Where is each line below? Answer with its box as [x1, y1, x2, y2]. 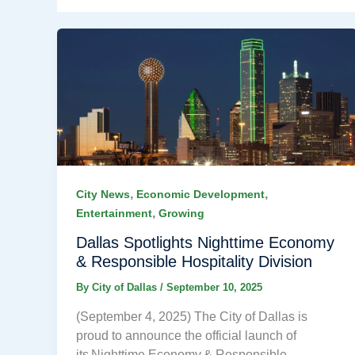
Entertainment [76, 207, 152, 220]
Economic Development [136, 188, 265, 201]
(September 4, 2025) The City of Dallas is [76, 309, 307, 323]
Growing [158, 207, 204, 220]
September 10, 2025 [166, 281, 262, 294]
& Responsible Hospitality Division [76, 253, 312, 271]
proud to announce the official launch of [76, 328, 296, 342]
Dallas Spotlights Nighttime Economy [76, 234, 334, 252]
